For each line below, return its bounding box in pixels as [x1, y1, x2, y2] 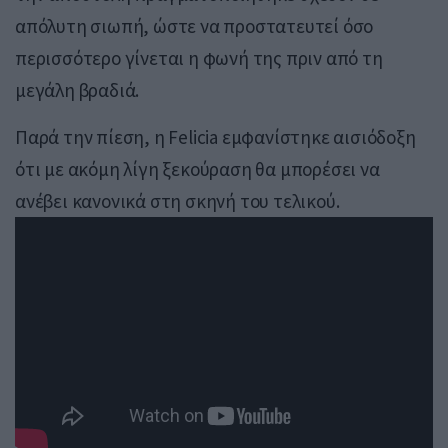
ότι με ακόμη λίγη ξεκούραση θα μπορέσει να [15, 157, 380, 182]
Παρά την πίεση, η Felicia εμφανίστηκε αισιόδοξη [15, 125, 416, 150]
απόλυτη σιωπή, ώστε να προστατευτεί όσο [15, 14, 374, 39]
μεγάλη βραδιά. [15, 78, 140, 103]
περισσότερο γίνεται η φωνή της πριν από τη [15, 46, 383, 71]
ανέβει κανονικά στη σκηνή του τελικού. [15, 189, 340, 214]
